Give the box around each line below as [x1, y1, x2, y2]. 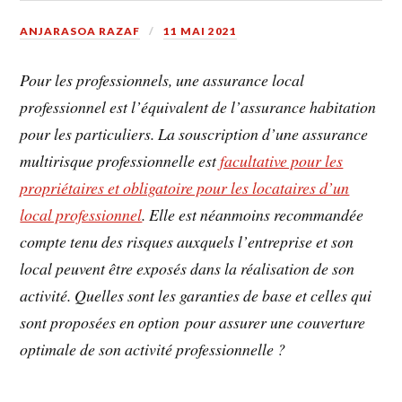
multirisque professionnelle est [20, 150, 221, 172]
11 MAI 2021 [163, 23, 238, 38]
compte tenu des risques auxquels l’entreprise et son [20, 231, 354, 253]
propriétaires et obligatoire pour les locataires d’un [20, 177, 350, 199]
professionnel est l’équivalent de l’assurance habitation [20, 96, 377, 118]
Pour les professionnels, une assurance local [20, 69, 305, 92]
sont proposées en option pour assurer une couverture [20, 311, 366, 334]
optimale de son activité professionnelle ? [20, 338, 286, 361]
